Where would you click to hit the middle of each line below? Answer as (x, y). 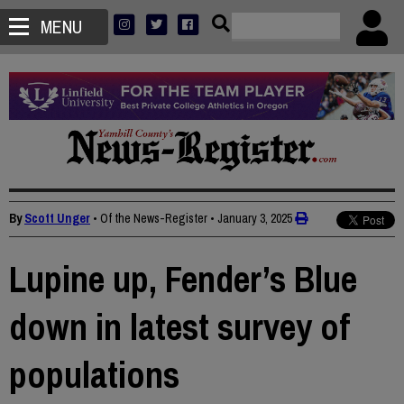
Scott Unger (57, 219)
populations (94, 375)
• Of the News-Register (150, 219)
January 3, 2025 (255, 219)
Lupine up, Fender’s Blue (183, 280)
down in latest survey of (179, 327)
